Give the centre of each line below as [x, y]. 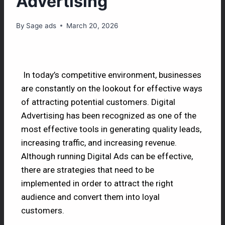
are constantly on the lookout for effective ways [112, 88]
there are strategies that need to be [88, 170]
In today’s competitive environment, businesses [111, 75]
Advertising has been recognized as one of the [109, 115]
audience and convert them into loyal [90, 197]
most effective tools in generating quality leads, [111, 129]
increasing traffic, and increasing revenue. [99, 142]
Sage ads [41, 25]
